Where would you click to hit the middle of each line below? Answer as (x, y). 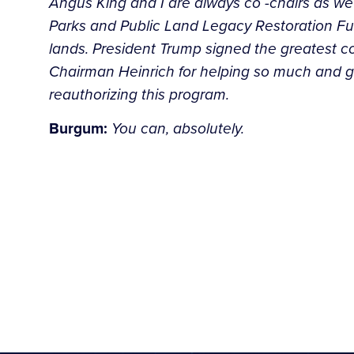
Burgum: (78, 128)
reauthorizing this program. (139, 94)
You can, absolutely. (178, 129)
